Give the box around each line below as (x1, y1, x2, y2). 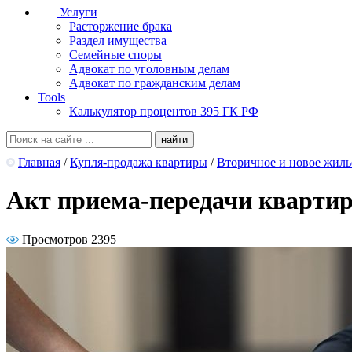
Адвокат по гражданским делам (69, 76, 240, 90)
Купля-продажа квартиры (70, 156, 207, 169)
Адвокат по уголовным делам (69, 62, 229, 75)
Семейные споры (69, 48, 162, 61)
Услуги (60, 5, 97, 19)
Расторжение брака (69, 20, 172, 33)
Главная (18, 156, 60, 169)
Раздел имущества (69, 34, 167, 47)
